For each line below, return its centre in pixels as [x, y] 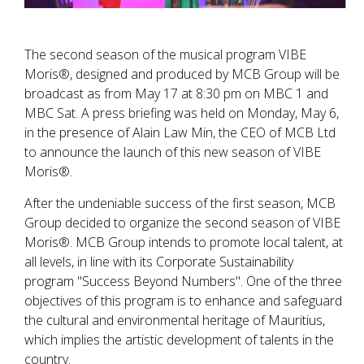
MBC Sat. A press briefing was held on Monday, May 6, [182, 113]
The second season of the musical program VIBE [165, 55]
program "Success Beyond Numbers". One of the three [183, 282]
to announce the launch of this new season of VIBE [173, 152]
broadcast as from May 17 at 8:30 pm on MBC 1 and [176, 94]
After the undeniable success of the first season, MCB [180, 204]
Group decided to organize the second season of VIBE [182, 223]
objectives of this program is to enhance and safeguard [183, 301]
